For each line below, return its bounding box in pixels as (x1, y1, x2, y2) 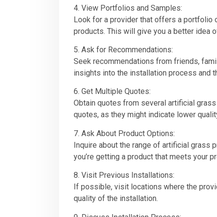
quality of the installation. (74, 194, 158, 203)
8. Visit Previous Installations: (74, 170, 174, 180)
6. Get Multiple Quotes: (74, 87, 151, 96)
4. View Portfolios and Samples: (74, 3, 182, 13)
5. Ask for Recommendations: (74, 45, 173, 54)
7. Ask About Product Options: (74, 128, 175, 138)
